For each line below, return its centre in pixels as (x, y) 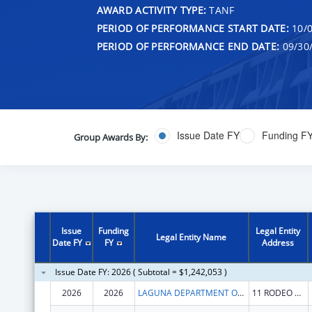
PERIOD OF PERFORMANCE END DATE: (188, 46)
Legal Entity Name (192, 237)
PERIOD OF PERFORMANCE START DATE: (193, 28)
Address (278, 242)
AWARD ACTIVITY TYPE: (151, 10)
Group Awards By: (110, 137)
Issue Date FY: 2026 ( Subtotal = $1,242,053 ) (141, 272)
